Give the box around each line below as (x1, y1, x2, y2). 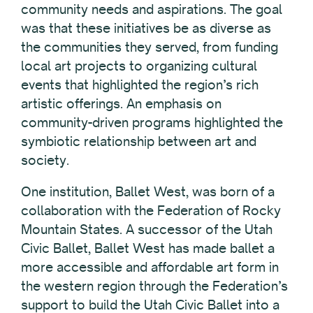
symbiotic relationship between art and (21, 132, 256, 150)
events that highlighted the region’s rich (21, 75, 259, 93)
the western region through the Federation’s (21, 277, 288, 294)
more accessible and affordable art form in (21, 258, 279, 275)
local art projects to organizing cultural (21, 57, 257, 74)
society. (21, 151, 69, 168)
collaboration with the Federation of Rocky (21, 201, 281, 219)
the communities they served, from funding (21, 38, 278, 55)
